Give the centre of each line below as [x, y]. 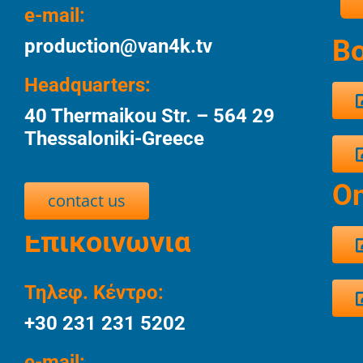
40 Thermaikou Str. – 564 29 [149, 116]
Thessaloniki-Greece [114, 139]
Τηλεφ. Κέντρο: [94, 293]
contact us [86, 201]
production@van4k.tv [118, 46]
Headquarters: [87, 85]
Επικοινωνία [107, 242]
